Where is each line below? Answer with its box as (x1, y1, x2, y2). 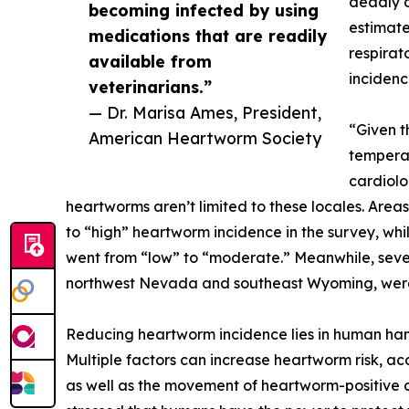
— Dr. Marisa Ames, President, (89, 102, 321, 123)
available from (89, 51, 212, 72)
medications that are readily (89, 26, 327, 47)
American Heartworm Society (89, 128, 321, 149)
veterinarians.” (89, 77, 212, 98)
